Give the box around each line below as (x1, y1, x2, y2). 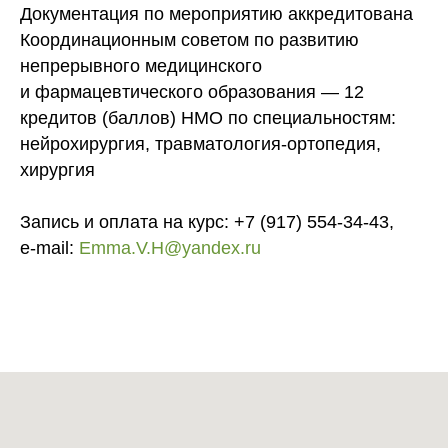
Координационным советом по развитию (20, 29, 359, 50)
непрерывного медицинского (20, 55, 262, 76)
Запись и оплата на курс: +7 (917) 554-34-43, (20, 211, 394, 232)
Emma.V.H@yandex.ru (79, 237, 261, 258)
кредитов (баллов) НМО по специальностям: (20, 107, 396, 128)
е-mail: (20, 237, 79, 258)
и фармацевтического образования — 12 (20, 81, 364, 102)
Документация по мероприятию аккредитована (20, 3, 413, 24)
